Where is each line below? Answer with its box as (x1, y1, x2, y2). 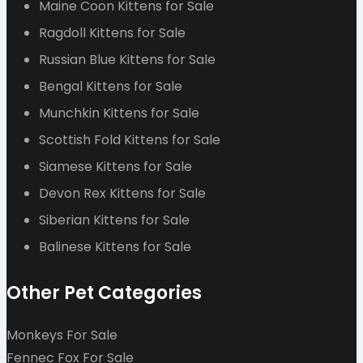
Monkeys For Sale (6, 325, 117, 344)
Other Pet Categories (6, 280, 202, 305)
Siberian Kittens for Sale (39, 210, 190, 229)
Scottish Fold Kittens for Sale (39, 130, 220, 149)
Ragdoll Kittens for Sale (39, 23, 186, 42)
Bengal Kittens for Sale (39, 76, 182, 96)
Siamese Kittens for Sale (39, 156, 192, 176)
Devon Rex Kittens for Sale (39, 183, 206, 203)
